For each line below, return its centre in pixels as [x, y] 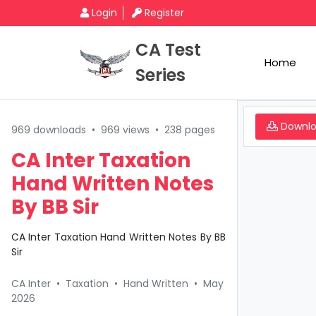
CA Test [168, 50]
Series [160, 75]
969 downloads [49, 130]
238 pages [190, 130]
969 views [125, 130]
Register [164, 13]
